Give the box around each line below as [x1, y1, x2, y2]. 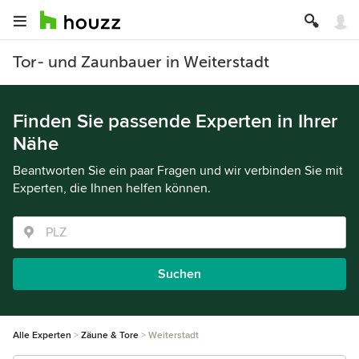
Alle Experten [13, 329, 71, 341]
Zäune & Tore [81, 329, 139, 341]
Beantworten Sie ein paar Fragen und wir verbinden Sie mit [13, 163, 343, 179]
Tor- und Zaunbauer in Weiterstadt [13, 53, 269, 71]
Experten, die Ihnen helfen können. [13, 180, 211, 196]
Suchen [158, 266, 201, 282]
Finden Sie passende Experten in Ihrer [13, 110, 337, 133]
